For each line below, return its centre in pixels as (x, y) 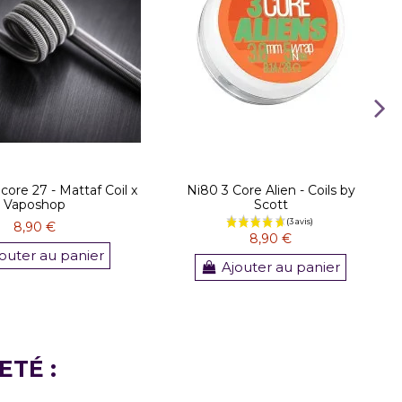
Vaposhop (35, 205)
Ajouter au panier (281, 267)
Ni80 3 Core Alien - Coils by (271, 190)
